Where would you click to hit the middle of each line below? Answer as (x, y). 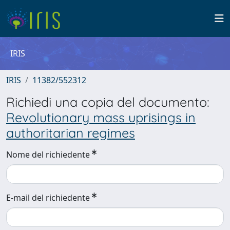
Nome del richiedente (48, 155)
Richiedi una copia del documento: (108, 102)
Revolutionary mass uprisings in (101, 117)
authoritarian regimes (71, 133)
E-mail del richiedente (48, 198)
